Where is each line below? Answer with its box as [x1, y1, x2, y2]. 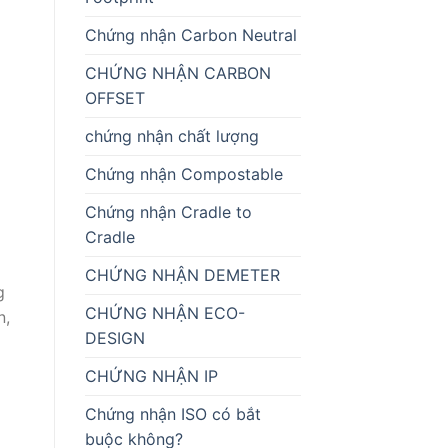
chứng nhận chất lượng [84, 125, 259, 146]
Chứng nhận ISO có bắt [84, 403, 261, 424]
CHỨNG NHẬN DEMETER [84, 264, 280, 285]
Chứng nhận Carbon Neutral [84, 24, 297, 45]
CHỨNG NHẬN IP [84, 365, 218, 386]
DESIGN [84, 327, 145, 348]
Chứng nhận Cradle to [84, 201, 252, 222]
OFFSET [84, 87, 145, 108]
